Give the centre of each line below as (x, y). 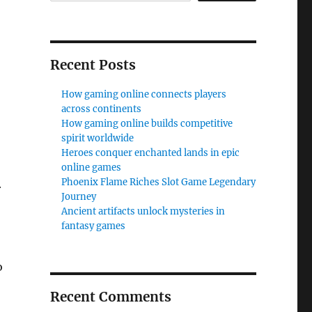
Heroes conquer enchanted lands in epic (151, 153)
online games (92, 167)
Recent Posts (93, 65)
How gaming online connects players (144, 94)
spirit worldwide (98, 138)
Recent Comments (110, 297)
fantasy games (94, 226)
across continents (102, 109)
